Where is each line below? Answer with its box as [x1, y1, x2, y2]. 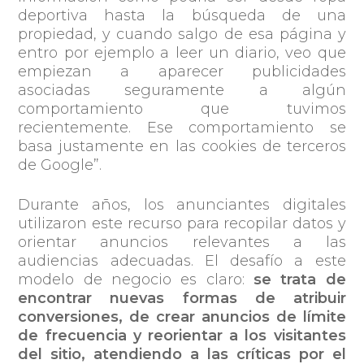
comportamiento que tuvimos [18, 99, 346, 118]
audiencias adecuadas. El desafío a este [18, 252, 346, 271]
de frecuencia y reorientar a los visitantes [18, 327, 346, 345]
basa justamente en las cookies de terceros [18, 136, 346, 155]
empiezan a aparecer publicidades [18, 62, 346, 80]
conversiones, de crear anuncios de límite [18, 308, 346, 327]
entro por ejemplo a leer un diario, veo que [18, 43, 346, 62]
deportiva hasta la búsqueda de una [18, 6, 346, 24]
